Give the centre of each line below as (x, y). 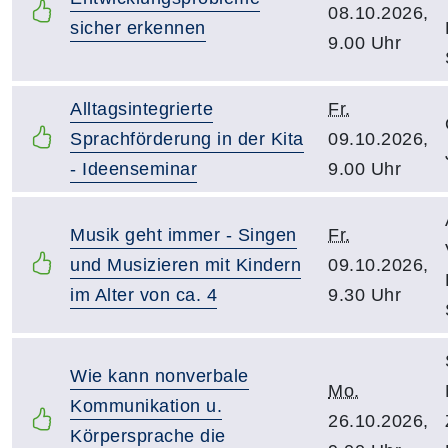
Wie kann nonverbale (159, 376)
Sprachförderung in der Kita (187, 139)
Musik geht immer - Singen (183, 235)
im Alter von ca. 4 (143, 295)
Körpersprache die (148, 436)
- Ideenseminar (133, 169)
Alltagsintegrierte (141, 109)
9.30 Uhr (364, 295)
